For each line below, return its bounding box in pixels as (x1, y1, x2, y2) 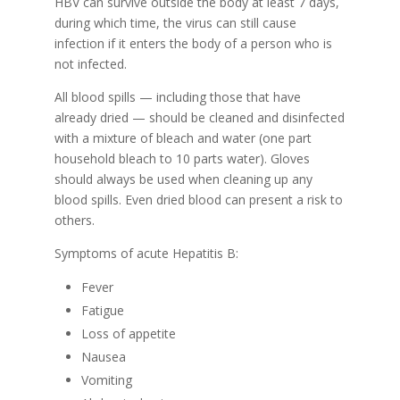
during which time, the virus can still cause (54, 14, 296, 31)
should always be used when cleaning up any (54, 171, 312, 187)
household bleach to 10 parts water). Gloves (54, 150, 310, 167)
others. (54, 212, 95, 229)
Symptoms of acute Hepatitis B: (54, 245, 238, 262)
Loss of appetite (80, 325, 176, 342)
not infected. (54, 55, 127, 72)
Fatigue (80, 302, 124, 319)
